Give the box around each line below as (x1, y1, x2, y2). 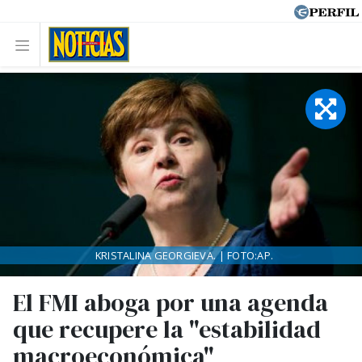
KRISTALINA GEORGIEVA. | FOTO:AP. (95, 248, 274, 263)
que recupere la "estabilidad (13, 313, 321, 346)
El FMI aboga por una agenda (13, 286, 328, 319)
